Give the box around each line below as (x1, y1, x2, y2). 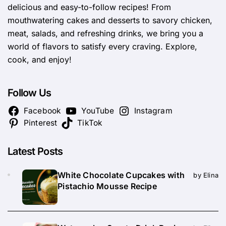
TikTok (77, 118, 103, 128)
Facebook (23, 106, 62, 116)
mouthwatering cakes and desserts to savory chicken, (8, 15, 212, 26)
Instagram (134, 106, 173, 116)
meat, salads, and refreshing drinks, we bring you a (8, 28, 203, 39)
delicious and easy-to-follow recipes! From (8, 2, 171, 13)
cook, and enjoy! (8, 54, 72, 65)
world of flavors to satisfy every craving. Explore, (8, 41, 197, 52)
